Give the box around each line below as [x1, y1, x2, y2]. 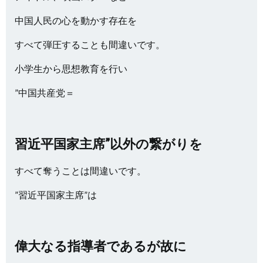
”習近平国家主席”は [15, 189, 97, 200]
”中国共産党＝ [15, 87, 75, 98]
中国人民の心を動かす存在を [15, 15, 137, 26]
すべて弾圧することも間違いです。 [15, 39, 165, 50]
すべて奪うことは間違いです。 [15, 165, 146, 176]
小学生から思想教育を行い [15, 63, 127, 74]
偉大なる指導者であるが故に [15, 238, 187, 254]
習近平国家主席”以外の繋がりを [15, 136, 203, 151]
